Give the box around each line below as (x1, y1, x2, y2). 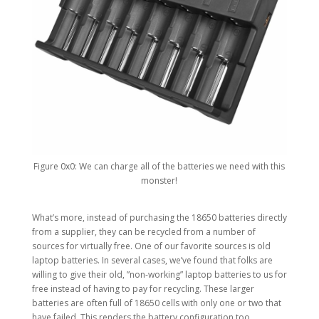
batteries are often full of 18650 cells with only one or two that (31, 297, 281, 310)
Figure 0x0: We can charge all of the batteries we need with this (33, 160, 286, 173)
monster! (141, 174, 178, 187)
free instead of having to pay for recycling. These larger (31, 283, 254, 296)
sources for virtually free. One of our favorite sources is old (31, 240, 271, 253)
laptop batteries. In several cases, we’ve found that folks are (31, 254, 273, 267)
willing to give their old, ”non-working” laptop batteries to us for (31, 268, 287, 281)
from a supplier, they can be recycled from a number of (31, 226, 256, 239)
